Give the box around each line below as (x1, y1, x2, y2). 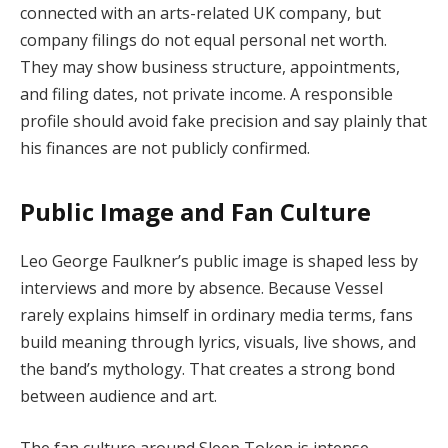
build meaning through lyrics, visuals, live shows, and (20, 331, 416, 354)
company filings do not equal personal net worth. (20, 28, 387, 51)
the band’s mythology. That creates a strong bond (20, 358, 395, 381)
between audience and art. (20, 385, 217, 408)
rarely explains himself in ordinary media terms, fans (20, 304, 413, 327)
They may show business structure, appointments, (20, 55, 400, 78)
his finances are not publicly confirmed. (20, 136, 310, 159)
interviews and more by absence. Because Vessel (20, 277, 383, 300)
